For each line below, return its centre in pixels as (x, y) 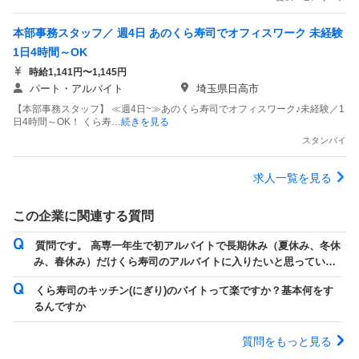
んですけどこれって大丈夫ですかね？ (122, 278)
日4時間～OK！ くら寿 (62, 121)
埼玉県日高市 (228, 88)
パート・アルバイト (77, 88)
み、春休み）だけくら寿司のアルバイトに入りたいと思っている (185, 262)
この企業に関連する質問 (83, 216)
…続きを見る (140, 121)
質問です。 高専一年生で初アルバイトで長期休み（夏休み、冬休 (188, 246)
